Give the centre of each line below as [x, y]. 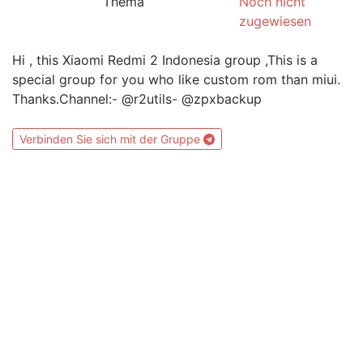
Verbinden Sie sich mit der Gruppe [111, 139]
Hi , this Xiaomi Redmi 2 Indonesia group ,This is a [165, 60]
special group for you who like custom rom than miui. [176, 79]
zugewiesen [275, 21]
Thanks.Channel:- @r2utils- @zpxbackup [137, 99]
